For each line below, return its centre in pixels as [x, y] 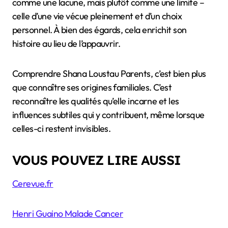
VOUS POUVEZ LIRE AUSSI [96, 160]
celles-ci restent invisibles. [62, 128]
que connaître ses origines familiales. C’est [92, 87]
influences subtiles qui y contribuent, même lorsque [108, 115]
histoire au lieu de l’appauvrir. [66, 43]
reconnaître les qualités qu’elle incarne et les [96, 101]
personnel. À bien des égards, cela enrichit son [99, 30]
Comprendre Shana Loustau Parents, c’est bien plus [109, 73]
